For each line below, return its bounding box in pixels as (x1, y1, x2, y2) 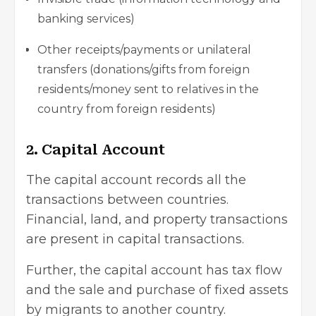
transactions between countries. (26, 192, 229, 208)
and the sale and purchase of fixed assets (26, 282, 288, 298)
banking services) (37, 12, 135, 26)
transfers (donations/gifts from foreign (37, 63, 250, 77)
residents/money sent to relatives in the (37, 83, 259, 97)
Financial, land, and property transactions (26, 212, 288, 228)
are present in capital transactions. (26, 231, 248, 248)
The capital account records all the (26, 172, 246, 188)
